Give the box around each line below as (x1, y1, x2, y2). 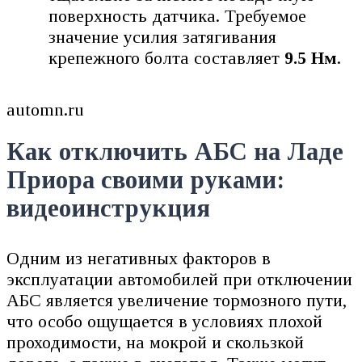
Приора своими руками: (6, 166, 284, 194)
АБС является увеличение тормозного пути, (6, 289, 347, 310)
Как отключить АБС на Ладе (6, 137, 343, 166)
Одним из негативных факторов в (6, 247, 271, 268)
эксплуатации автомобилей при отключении (6, 268, 352, 289)
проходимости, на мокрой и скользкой (6, 331, 304, 352)
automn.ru (6, 99, 84, 120)
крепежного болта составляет (48, 47, 285, 68)
